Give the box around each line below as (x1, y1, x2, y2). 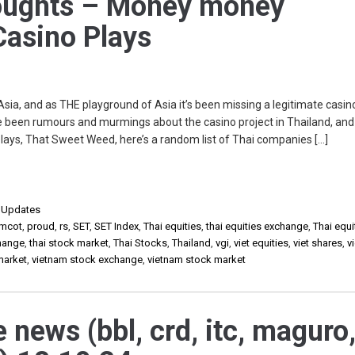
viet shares (293, 237, 343, 249)
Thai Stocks (113, 237, 168, 249)
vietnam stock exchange (32, 254, 143, 265)
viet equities (234, 237, 289, 249)
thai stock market (29, 237, 109, 249)
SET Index (94, 220, 139, 232)
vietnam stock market (147, 254, 246, 265)
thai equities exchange (206, 220, 309, 232)
